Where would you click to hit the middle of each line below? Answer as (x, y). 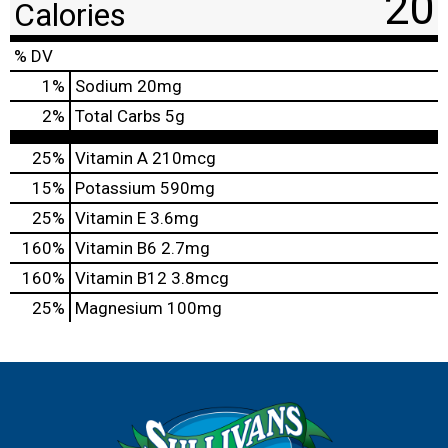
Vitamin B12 (121, 277)
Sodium (104, 85)
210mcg (182, 157)
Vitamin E (110, 217)
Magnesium (119, 307)
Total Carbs (118, 115)
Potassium (115, 187)
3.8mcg (198, 277)
